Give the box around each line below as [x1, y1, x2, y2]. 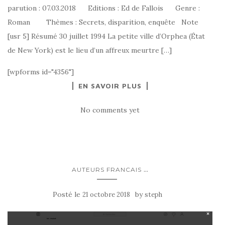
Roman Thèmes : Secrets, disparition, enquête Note [8, 17, 198, 27]
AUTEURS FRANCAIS [72, 165, 142, 173]
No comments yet [80, 105, 140, 115]
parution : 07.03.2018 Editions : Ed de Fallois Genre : [8, 3, 200, 13]
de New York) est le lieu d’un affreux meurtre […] [8, 45, 172, 55]
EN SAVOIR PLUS [78, 81, 142, 90]
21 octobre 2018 [82, 190, 130, 199]
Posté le [53, 189, 82, 199]
